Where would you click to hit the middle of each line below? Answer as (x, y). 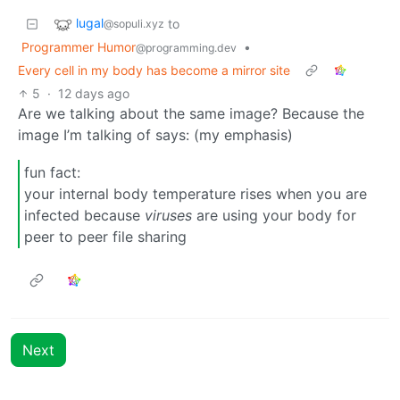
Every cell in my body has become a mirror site (154, 70)
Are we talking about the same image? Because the (191, 113)
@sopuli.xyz (134, 24)
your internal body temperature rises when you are (196, 193)
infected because (84, 215)
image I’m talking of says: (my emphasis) (155, 134)
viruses (168, 215)
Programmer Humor (79, 46)
